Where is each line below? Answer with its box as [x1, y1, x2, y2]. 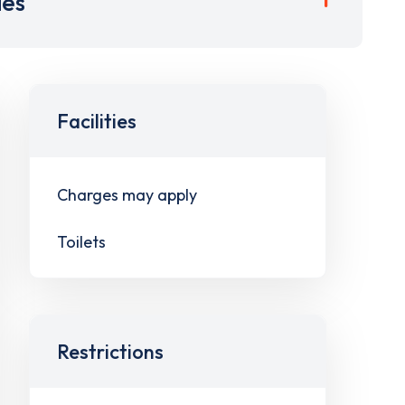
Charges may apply [56, 184, 197, 205]
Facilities [56, 108, 137, 134]
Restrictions [56, 339, 164, 365]
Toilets [56, 231, 106, 252]
